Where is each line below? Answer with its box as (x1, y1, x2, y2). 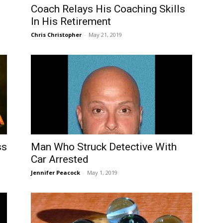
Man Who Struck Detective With (31, 141, 177, 153)
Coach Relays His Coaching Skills (31, 3, 185, 15)
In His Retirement (31, 15, 111, 27)
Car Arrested (31, 153, 89, 165)
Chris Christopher (31, 31, 82, 38)
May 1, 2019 (87, 169, 117, 176)
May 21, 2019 (89, 31, 122, 38)
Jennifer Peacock (31, 169, 80, 176)
